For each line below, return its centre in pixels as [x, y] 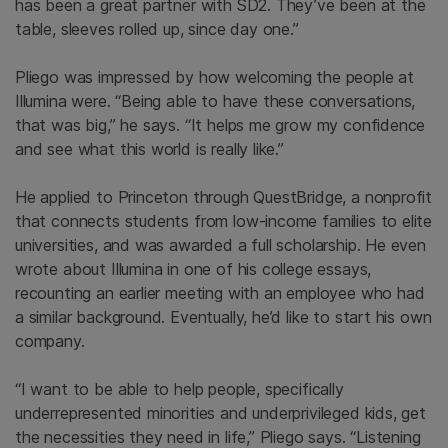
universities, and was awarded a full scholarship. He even [220, 245]
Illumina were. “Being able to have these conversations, [215, 101]
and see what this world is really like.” [149, 149]
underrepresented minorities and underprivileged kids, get [220, 413]
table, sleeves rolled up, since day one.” [157, 29]
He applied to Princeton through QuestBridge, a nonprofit [224, 197]
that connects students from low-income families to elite [224, 221]
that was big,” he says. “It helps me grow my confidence [220, 125]
